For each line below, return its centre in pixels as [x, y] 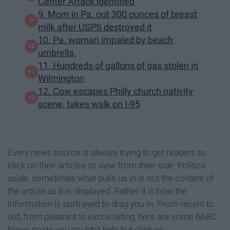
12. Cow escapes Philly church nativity [116, 91]
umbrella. [57, 52]
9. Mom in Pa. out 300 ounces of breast [118, 14]
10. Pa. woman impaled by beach [106, 40]
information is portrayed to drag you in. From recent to [111, 204]
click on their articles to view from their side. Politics [107, 165]
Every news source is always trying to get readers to [107, 152]
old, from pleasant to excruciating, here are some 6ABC [112, 216]
